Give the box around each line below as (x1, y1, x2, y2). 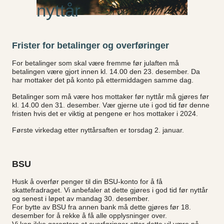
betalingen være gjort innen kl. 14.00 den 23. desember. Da (12, 67, 200, 75)
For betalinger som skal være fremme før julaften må (12, 58, 179, 67)
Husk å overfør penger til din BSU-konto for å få (12, 177, 162, 185)
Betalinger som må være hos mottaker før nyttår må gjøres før (12, 92, 209, 100)
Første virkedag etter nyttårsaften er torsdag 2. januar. (12, 125, 186, 134)
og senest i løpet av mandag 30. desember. (12, 194, 149, 202)
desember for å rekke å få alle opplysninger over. (12, 211, 167, 219)
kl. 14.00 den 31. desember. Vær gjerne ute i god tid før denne (12, 100, 209, 109)
